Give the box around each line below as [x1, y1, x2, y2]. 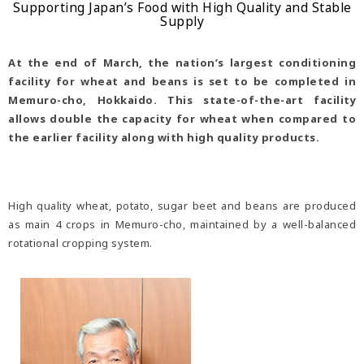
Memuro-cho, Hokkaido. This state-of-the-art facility [8, 93, 356, 108]
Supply [160, 12, 204, 31]
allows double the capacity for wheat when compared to [8, 111, 356, 127]
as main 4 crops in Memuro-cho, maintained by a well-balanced [8, 217, 356, 232]
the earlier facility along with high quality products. [8, 130, 319, 145]
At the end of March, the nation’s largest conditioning [8, 55, 356, 71]
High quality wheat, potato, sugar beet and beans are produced [8, 198, 356, 214]
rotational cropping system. [8, 236, 153, 251]
